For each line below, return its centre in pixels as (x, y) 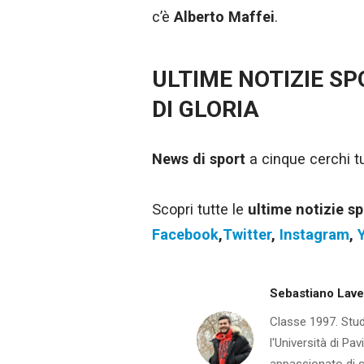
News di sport (201, 159)
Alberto (199, 16)
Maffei (251, 16)
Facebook (185, 234)
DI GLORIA (206, 109)
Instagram (314, 234)
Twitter (247, 234)
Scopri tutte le (200, 209)
